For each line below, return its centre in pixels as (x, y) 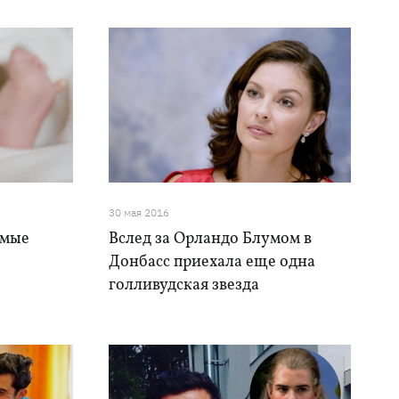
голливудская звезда (183, 285)
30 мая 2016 (138, 212)
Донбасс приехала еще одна (212, 262)
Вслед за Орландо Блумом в (210, 239)
